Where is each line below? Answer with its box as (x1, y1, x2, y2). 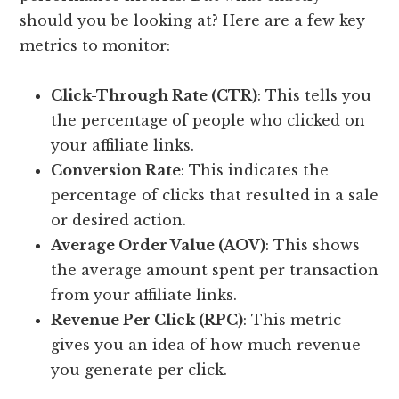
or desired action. (51, 211, 187, 230)
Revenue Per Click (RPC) (51, 311, 244, 330)
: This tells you (257, 86, 372, 105)
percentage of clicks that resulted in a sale (51, 186, 379, 205)
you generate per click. (51, 361, 228, 379)
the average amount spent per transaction (51, 261, 379, 280)
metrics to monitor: (20, 37, 171, 55)
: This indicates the (181, 161, 330, 180)
